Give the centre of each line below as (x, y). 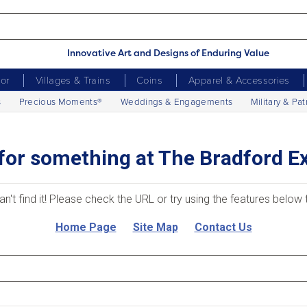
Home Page (86, 227)
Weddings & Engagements (176, 101)
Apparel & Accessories (239, 79)
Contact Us (223, 227)
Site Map (155, 227)
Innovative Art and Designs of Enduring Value (169, 52)
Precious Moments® (61, 101)
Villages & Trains (73, 79)
